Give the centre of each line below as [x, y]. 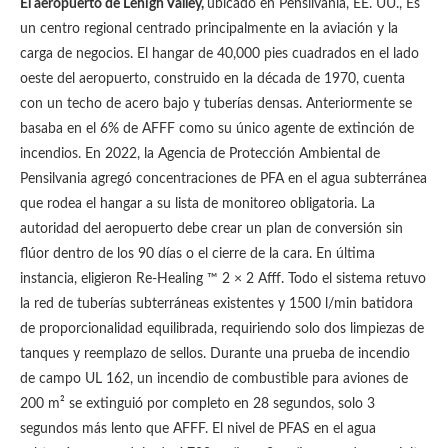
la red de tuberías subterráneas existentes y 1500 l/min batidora [216, 304]
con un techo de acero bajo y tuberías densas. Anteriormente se [216, 104]
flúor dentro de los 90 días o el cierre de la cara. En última [197, 254]
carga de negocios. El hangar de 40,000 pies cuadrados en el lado [219, 54]
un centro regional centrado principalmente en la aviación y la [209, 29]
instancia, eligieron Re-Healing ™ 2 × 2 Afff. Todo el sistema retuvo [223, 279]
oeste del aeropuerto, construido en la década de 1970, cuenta [212, 79]
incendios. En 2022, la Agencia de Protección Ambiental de [200, 154]
